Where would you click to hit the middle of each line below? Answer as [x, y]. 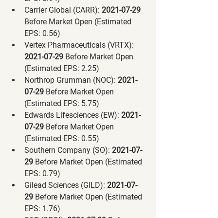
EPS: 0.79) [42, 173]
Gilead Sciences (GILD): [65, 185]
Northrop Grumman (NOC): [70, 80]
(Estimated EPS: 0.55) [62, 138]
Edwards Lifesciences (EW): [72, 115]
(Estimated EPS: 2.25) [62, 68]
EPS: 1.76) [42, 208]
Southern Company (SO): [67, 150]
